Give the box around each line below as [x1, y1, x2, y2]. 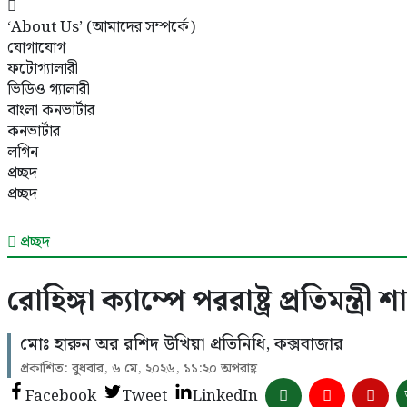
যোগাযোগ [7, 35, 65, 61]
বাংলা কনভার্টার [7, 98, 94, 124]
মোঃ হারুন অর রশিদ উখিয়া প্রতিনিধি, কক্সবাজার [20, 330, 343, 359]
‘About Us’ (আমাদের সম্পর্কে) [7, 15, 195, 40]
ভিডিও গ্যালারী [7, 77, 90, 103]
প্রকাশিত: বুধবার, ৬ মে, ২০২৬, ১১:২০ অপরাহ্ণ [20, 357, 257, 380]
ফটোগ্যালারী [7, 56, 78, 82]
